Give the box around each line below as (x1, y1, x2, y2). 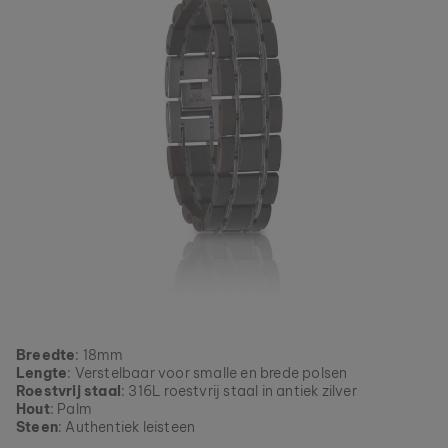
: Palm (49, 400, 93, 418)
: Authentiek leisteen (58, 418, 196, 436)
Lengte (16, 364, 68, 382)
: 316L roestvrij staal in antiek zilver (121, 382, 357, 400)
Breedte (16, 346, 76, 364)
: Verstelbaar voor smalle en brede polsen (67, 364, 348, 382)
